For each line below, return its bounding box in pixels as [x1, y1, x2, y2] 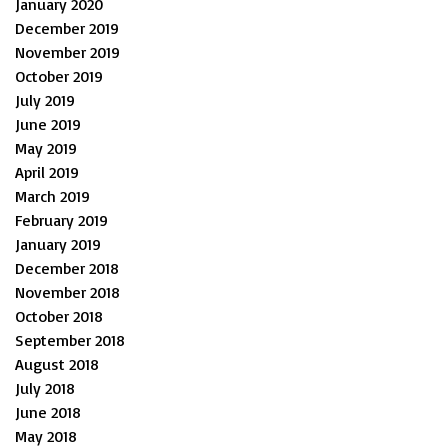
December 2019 [15, 17, 119, 38]
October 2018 [15, 305, 103, 326]
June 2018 [15, 401, 81, 422]
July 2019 [15, 89, 75, 110]
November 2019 [15, 41, 120, 62]
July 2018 [15, 377, 75, 398]
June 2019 [15, 113, 81, 134]
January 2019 [15, 233, 101, 254]
